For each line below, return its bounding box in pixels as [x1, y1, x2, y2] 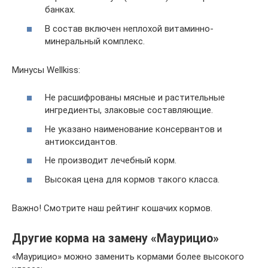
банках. [45, 4, 75, 15]
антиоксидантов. [45, 136, 117, 147]
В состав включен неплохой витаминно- [45, 23, 214, 34]
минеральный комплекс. [45, 35, 145, 47]
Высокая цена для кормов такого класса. [45, 173, 220, 185]
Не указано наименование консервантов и [45, 123, 222, 135]
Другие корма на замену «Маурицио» [12, 231, 219, 245]
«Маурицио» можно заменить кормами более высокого [12, 251, 244, 262]
